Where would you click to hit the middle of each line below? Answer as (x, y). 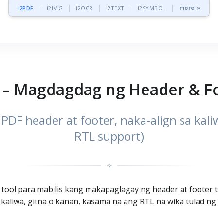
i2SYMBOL (152, 8)
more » (190, 8)
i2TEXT (115, 8)
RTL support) (109, 136)
